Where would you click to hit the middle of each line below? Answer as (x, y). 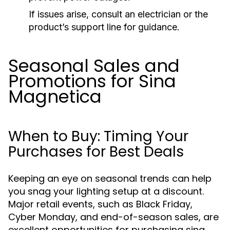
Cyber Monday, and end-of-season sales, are (113, 217)
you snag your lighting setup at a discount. (106, 191)
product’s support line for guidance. (104, 27)
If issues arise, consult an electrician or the (118, 14)
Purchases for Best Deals (96, 152)
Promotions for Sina (92, 81)
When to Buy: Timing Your (98, 136)
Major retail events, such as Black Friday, (100, 204)
